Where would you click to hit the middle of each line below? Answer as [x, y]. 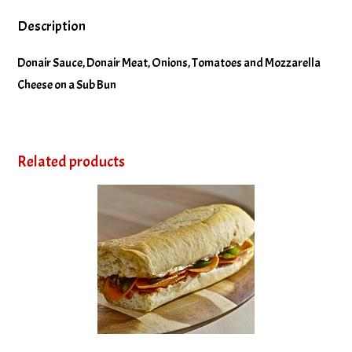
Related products [71, 161]
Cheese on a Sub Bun [67, 84]
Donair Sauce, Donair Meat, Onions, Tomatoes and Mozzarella [169, 62]
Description [52, 26]
